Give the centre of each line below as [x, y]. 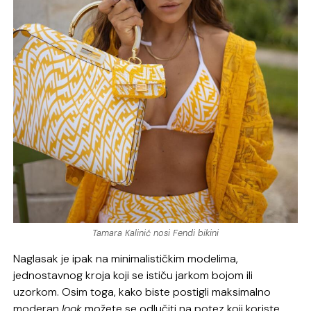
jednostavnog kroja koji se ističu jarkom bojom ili [133, 275]
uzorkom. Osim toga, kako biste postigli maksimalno [142, 292]
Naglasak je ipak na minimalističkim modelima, [126, 258]
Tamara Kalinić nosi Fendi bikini [155, 233]
